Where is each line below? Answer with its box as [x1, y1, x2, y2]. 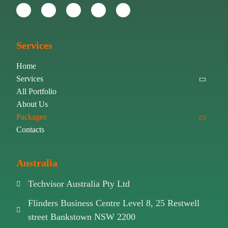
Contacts [16, 125, 45, 134]
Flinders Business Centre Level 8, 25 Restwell [27, 198, 199, 209]
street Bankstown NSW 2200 [27, 212, 135, 222]
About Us [16, 100, 48, 109]
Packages [16, 112, 47, 122]
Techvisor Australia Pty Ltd [27, 179, 130, 189]
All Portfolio [16, 87, 57, 96]
